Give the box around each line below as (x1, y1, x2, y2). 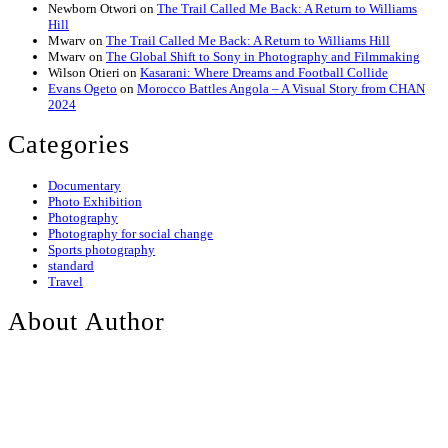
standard (48, 257, 94, 273)
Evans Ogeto (48, 80, 117, 96)
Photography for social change (48, 225, 213, 241)
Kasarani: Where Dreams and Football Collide (140, 64, 388, 80)
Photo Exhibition (48, 193, 142, 209)
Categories (8, 130, 130, 160)
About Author (8, 307, 165, 337)
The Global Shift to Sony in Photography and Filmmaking (106, 48, 420, 64)
